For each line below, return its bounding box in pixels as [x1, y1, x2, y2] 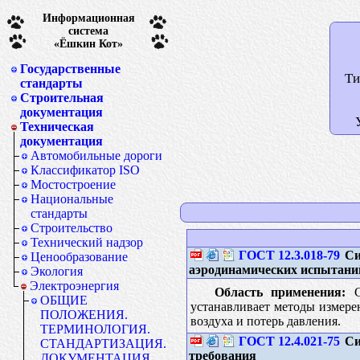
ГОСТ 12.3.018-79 [238, 247, 340, 262]
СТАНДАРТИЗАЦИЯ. [40, 337, 166, 350]
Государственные [20, 62, 121, 76]
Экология [31, 264, 83, 278]
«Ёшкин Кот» [54, 37, 123, 50]
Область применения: [214, 284, 346, 299]
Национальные [31, 192, 113, 206]
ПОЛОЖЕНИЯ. [40, 308, 128, 321]
